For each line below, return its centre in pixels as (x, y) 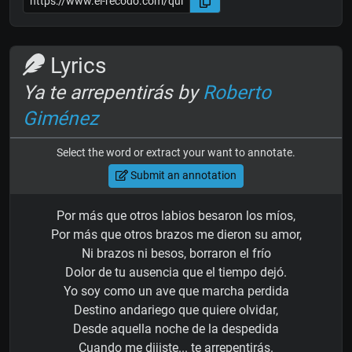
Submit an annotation (182, 176)
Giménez (60, 118)
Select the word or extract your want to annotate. (176, 152)
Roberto (237, 92)
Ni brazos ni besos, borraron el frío (176, 253)
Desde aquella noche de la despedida (176, 328)
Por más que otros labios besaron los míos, (176, 215)
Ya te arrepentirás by (113, 92)
